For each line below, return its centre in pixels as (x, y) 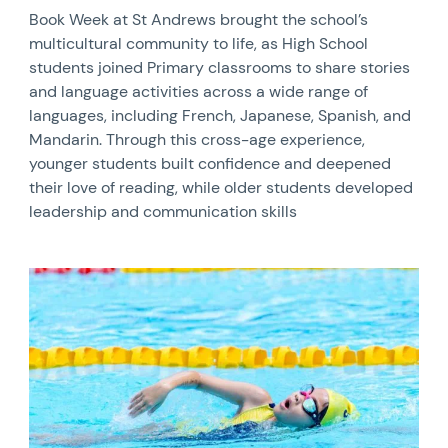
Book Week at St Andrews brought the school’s (199, 20)
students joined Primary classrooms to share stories (220, 68)
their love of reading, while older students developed (221, 188)
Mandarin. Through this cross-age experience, (197, 140)
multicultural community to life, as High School (199, 44)
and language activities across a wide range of (199, 92)
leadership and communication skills (163, 212)
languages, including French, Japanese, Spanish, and (220, 116)
